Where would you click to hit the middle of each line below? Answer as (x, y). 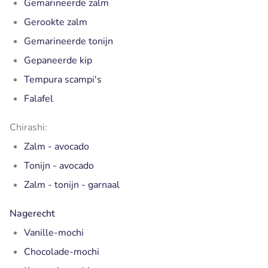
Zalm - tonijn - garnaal (73, 185)
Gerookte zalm (57, 22)
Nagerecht (32, 213)
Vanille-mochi (54, 232)
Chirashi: (28, 127)
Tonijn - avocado (59, 165)
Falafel (39, 98)
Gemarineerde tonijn (68, 41)
